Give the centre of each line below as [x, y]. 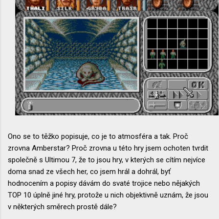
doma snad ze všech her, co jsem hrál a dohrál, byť [89, 171]
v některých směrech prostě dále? [62, 207]
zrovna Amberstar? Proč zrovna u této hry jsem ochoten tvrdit [108, 148]
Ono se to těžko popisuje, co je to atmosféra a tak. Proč [98, 136]
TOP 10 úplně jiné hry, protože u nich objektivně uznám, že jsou [108, 195]
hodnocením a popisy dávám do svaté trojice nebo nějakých [104, 183]
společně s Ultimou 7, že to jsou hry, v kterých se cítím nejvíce [107, 160]
